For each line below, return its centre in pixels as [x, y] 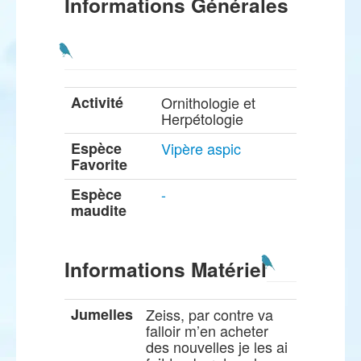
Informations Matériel [166, 269]
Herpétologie [202, 118]
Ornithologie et [208, 102]
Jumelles [102, 314]
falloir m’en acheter [207, 330]
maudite [99, 210]
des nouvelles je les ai [217, 346]
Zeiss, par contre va [210, 314]
